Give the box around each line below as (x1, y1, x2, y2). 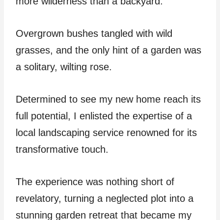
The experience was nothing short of (16, 176, 174, 188)
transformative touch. (16, 144, 111, 155)
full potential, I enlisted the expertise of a (16, 110, 192, 122)
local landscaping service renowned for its (16, 127, 197, 138)
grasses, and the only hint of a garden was (16, 45, 201, 56)
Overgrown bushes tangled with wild (16, 28, 172, 39)
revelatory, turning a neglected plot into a (16, 193, 193, 204)
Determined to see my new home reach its (16, 94, 201, 105)
